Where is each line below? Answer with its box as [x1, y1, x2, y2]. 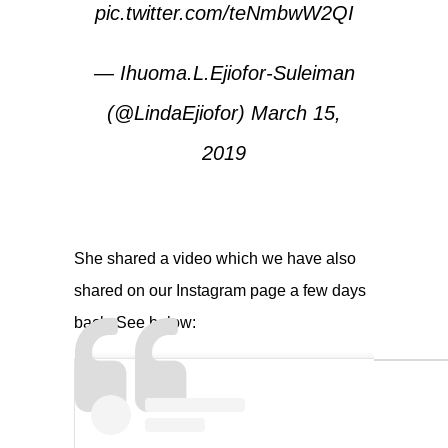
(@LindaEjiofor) [107, 101, 251, 124]
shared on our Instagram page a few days [74, 281, 366, 299]
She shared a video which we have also [74, 249, 356, 267]
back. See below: [74, 313, 196, 331]
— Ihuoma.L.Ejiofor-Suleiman [93, 61, 355, 84]
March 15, [251, 101, 341, 124]
